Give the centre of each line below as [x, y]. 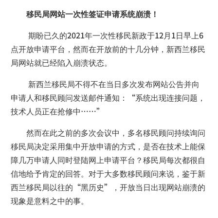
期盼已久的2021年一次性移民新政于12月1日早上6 [107, 35]
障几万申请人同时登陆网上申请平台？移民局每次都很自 [108, 160]
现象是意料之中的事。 [50, 200]
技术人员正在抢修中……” [58, 111]
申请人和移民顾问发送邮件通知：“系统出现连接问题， [108, 97]
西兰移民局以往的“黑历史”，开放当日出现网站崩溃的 [108, 187]
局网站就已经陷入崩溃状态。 [62, 62]
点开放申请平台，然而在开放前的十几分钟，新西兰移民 [108, 49]
